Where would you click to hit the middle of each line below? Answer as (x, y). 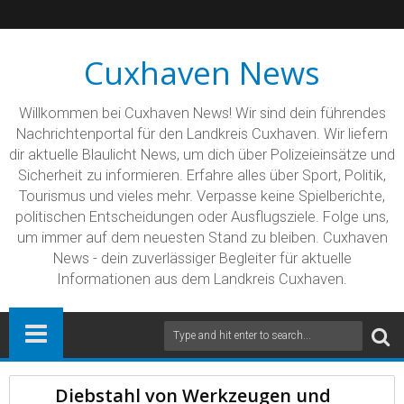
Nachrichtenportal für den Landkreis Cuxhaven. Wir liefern (202, 134)
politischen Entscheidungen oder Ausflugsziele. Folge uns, (202, 217)
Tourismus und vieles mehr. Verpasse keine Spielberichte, (202, 196)
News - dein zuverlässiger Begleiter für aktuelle (202, 258)
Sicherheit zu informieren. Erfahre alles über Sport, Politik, (202, 175)
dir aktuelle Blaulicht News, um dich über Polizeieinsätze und (202, 155)
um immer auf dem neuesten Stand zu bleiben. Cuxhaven (202, 238)
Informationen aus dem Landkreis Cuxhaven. (202, 279)
